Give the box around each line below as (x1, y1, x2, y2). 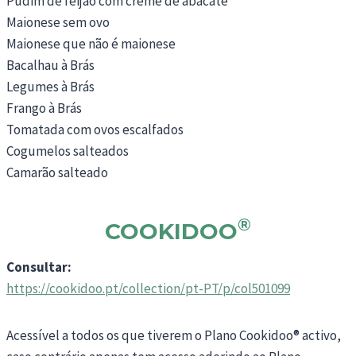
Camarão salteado (6, 163, 108, 181)
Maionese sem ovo (6, 13, 110, 31)
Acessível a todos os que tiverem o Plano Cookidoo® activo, (6, 326, 341, 344)
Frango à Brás (6, 99, 82, 117)
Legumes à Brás (6, 77, 95, 95)
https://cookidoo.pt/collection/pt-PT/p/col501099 (6, 279, 290, 297)
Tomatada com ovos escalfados (6, 120, 184, 138)
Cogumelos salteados (6, 141, 129, 160)
